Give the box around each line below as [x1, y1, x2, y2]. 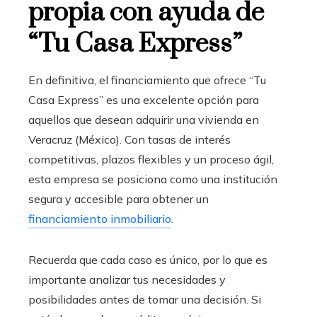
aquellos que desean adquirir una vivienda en [28, 113, 259, 127]
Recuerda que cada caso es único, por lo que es [28, 253, 267, 267]
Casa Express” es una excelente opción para [28, 93, 259, 108]
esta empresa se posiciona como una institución [28, 172, 277, 187]
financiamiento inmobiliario [28, 212, 171, 226]
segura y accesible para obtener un [28, 192, 209, 207]
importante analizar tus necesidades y [28, 272, 226, 287]
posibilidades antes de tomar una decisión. [28, 292, 251, 307]
